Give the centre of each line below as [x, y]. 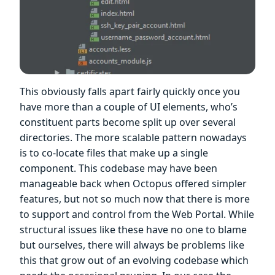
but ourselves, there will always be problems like [132, 245]
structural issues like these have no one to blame [133, 230]
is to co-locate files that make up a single [114, 153]
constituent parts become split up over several [128, 122]
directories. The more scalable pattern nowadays [133, 138]
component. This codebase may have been [118, 168]
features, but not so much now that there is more [135, 199]
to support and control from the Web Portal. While [137, 215]
